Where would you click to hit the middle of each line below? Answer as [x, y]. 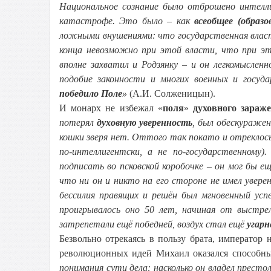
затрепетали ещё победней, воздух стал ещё [153, 224]
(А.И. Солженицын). [171, 93]
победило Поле [91, 93]
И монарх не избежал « [111, 108]
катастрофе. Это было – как [127, 21]
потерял [78, 122]
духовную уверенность [145, 122]
